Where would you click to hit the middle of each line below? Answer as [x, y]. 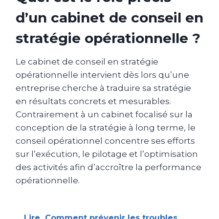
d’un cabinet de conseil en [109, 17]
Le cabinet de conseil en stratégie [87, 61]
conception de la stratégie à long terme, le [106, 127]
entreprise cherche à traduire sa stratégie [103, 88]
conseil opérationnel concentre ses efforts [105, 141]
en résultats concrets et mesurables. [93, 101]
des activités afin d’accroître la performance [109, 167]
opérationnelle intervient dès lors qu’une [102, 75]
